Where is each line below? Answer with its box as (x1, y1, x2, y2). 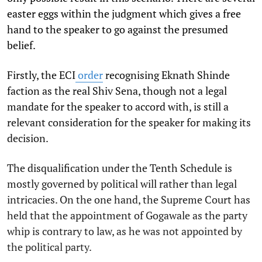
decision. (7, 130, 50, 145)
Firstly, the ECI (7, 67, 75, 82)
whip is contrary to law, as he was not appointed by (7, 223, 242, 238)
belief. (7, 37, 37, 52)
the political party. (7, 239, 94, 254)
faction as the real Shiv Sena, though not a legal (7, 83, 227, 98)
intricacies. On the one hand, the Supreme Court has (7, 192, 250, 206)
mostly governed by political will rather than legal (7, 176, 237, 191)
